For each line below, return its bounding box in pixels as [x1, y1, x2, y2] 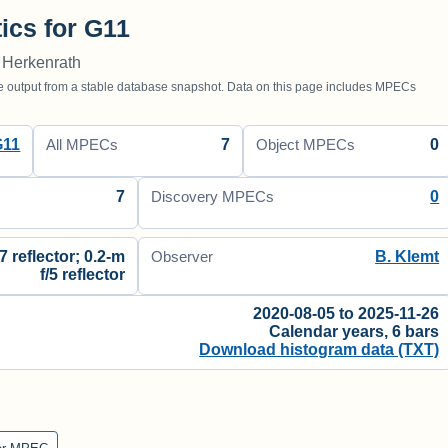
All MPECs [46, 136, 119, 153]
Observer [151, 248, 214, 265]
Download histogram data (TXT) [199, 341, 440, 359]
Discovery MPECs [151, 188, 275, 205]
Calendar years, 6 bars [269, 323, 440, 341]
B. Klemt [375, 247, 440, 265]
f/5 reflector [40, 265, 126, 283]
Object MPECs [255, 136, 355, 153]
